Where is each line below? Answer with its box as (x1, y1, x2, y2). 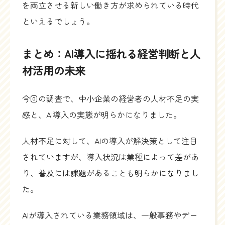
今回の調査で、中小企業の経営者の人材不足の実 (22, 92, 199, 105)
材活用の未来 (22, 62, 86, 78)
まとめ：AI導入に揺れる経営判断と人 (22, 45, 201, 62)
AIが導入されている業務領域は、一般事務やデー (22, 209, 197, 221)
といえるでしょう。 (22, 15, 94, 28)
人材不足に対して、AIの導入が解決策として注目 (22, 135, 197, 147)
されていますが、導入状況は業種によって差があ (22, 151, 199, 163)
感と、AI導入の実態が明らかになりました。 (22, 108, 181, 121)
